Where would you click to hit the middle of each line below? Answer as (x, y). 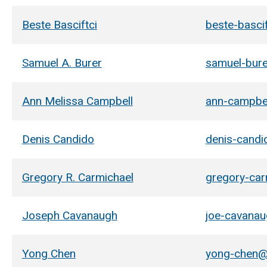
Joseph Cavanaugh (69, 215)
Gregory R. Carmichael (77, 177)
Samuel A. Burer (62, 63)
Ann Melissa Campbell (77, 101)
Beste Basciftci (59, 24)
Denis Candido (58, 139)
